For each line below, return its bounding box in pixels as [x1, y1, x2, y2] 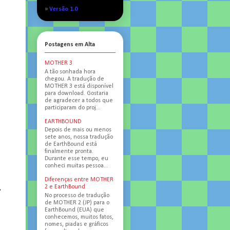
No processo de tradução [45, 192, 109, 199]
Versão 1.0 [49, 6, 78, 13]
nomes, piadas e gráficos [45, 221, 108, 227]
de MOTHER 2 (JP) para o [45, 199, 109, 206]
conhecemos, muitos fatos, [45, 214, 113, 220]
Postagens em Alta [45, 42, 95, 48]
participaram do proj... [45, 104, 101, 111]
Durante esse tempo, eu [45, 156, 108, 162]
